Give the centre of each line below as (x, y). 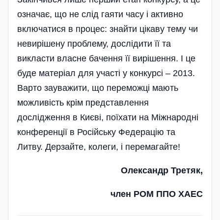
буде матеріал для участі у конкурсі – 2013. (106, 73)
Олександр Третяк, (162, 170)
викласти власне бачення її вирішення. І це (106, 58)
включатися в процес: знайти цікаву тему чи (108, 29)
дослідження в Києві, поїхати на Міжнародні (108, 117)
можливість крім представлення (83, 102)
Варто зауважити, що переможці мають (98, 88)
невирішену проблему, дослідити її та (94, 43)
